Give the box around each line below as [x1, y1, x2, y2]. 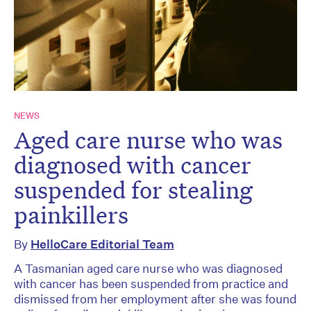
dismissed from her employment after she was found [14, 291, 296, 306]
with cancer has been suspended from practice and [14, 276, 288, 291]
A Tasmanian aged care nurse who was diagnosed [14, 260, 283, 276]
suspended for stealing [14, 174, 253, 205]
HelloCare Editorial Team [31, 236, 174, 251]
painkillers [14, 199, 128, 230]
